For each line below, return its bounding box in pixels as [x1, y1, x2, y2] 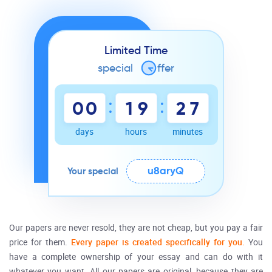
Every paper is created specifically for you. [71, 237, 245, 248]
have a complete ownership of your [9, 252, 159, 262]
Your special [67, 165, 118, 177]
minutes [172, 127, 203, 137]
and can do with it [180, 252, 263, 262]
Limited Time [104, 44, 168, 57]
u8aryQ [147, 164, 184, 177]
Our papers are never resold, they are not [9, 223, 168, 233]
